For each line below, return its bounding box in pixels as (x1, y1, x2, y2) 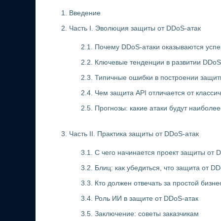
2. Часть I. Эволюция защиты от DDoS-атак (61, 24, 201, 32)
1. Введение (61, 9, 101, 17)
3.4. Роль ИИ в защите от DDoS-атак (81, 194, 198, 202)
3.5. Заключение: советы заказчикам (81, 210, 199, 218)
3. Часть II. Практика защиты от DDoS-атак (61, 130, 199, 138)
